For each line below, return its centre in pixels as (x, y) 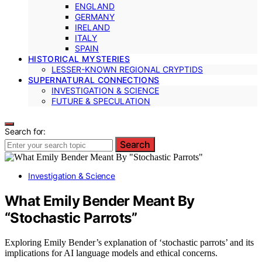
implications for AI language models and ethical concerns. (111, 253)
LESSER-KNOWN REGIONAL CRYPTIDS (127, 69)
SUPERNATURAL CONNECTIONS (94, 80)
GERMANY (95, 16)
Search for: (25, 131)
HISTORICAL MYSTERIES (79, 58)
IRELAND (92, 27)
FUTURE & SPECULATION (101, 101)
